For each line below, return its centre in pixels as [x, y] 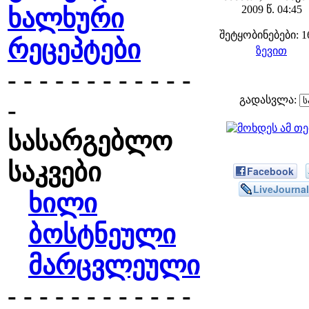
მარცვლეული [114, 266]
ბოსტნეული [102, 235]
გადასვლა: [269, 100]
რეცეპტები [74, 50]
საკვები [54, 172]
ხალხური [66, 19]
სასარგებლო [90, 141]
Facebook [270, 171]
